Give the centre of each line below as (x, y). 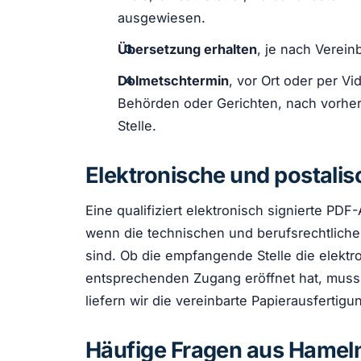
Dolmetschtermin (173, 81)
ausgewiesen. (162, 17)
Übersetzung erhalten (187, 49)
